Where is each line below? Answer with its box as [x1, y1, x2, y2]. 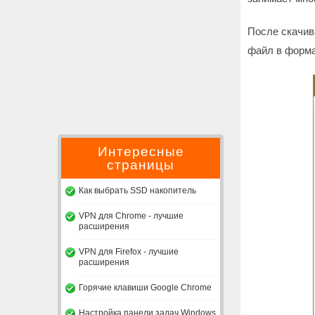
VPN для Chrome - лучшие [79, 211, 184, 221]
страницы [107, 157, 174, 172]
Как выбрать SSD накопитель [79, 186, 196, 195]
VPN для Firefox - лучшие [79, 247, 179, 257]
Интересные [97, 144, 184, 159]
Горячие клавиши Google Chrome [79, 283, 212, 292]
